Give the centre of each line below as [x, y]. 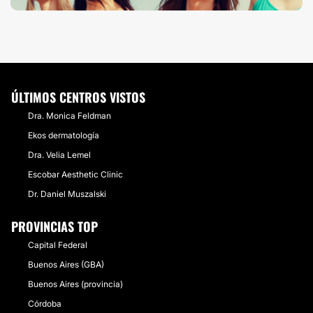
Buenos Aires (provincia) [75, 284]
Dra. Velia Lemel [59, 155]
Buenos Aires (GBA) [66, 264]
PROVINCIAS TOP [54, 226]
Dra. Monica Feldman [70, 116]
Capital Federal [58, 245]
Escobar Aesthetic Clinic [75, 174]
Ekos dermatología [64, 135]
